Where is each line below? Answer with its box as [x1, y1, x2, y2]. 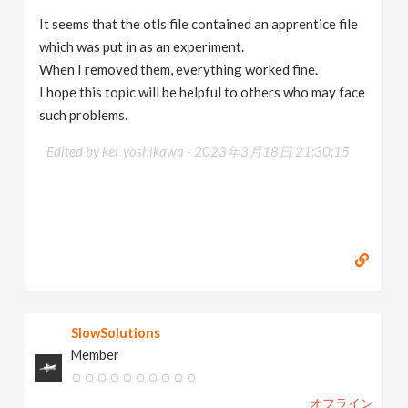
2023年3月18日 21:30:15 [194, 142, 351, 159]
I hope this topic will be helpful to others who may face [39, 83, 366, 100]
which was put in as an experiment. [39, 37, 245, 55]
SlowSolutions [71, 324, 161, 341]
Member [71, 346, 120, 362]
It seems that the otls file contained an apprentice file [39, 15, 359, 32]
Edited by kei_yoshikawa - [46, 142, 195, 159]
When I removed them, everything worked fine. [39, 60, 319, 77]
